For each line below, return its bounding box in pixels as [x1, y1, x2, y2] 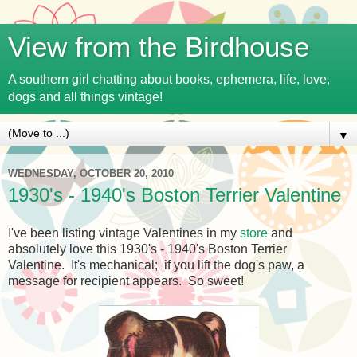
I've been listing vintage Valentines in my [8, 226, 240, 240]
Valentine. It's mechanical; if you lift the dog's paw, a [8, 257, 304, 272]
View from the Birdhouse [8, 32, 309, 62]
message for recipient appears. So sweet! [8, 273, 244, 288]
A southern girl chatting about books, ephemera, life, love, [8, 73, 330, 86]
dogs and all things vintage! [8, 90, 163, 104]
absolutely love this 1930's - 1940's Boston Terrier [8, 241, 287, 256]
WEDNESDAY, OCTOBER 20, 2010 [8, 167, 174, 179]
